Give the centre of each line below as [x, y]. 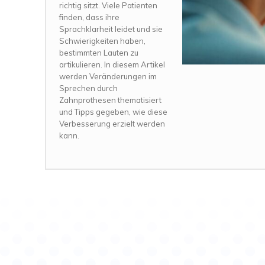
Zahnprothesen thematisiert [110, 100]
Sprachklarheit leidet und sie [111, 29]
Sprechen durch [88, 88]
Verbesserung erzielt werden [112, 123]
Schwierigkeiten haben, [102, 41]
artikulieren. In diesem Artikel [112, 64]
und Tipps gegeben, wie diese [113, 112]
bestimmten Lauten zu [99, 52]
